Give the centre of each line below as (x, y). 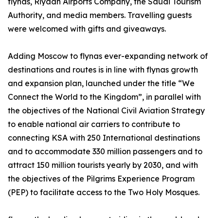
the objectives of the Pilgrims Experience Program (101, 179)
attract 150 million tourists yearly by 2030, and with (103, 165)
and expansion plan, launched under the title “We (101, 83)
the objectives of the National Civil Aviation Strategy (106, 111)
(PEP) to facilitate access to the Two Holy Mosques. (104, 192)
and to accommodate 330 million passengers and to (105, 152)
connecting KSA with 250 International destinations (104, 138)
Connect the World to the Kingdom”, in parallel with (104, 97)
